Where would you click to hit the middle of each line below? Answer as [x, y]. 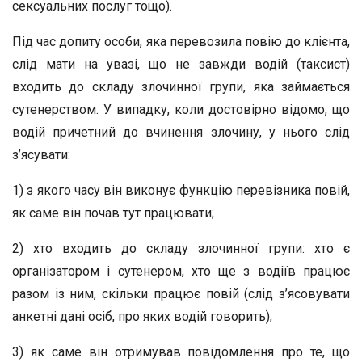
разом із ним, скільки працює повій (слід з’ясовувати [181, 294]
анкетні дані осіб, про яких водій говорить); [142, 316]
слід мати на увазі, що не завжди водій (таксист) [181, 64]
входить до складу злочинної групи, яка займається [181, 87]
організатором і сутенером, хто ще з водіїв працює [181, 271]
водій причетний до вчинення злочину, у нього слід [181, 132]
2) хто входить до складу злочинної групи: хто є [181, 248]
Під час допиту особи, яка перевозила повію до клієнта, [181, 42]
